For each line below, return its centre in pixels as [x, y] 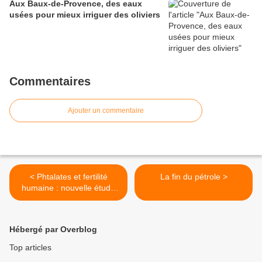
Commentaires [50, 82]
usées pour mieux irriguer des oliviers [85, 15]
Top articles [30, 248]
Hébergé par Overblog [53, 230]
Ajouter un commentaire [106, 111]
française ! [68, 199]
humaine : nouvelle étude [68, 188]
